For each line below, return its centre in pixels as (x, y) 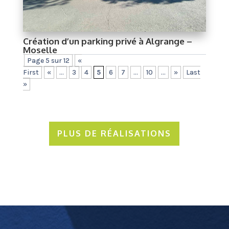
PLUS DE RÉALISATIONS (114, 134)
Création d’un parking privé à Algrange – (107, 41)
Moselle (40, 50)
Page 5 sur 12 (48, 61)
